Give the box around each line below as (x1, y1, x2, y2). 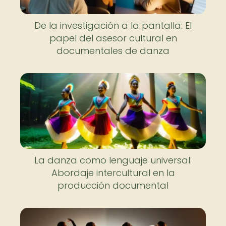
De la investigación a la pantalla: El (34, 19, 192, 32)
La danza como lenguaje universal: (34, 154, 192, 166)
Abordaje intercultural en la (51, 166, 175, 179)
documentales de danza (56, 44, 169, 57)
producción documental (58, 179, 168, 192)
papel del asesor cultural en (49, 32, 177, 44)
